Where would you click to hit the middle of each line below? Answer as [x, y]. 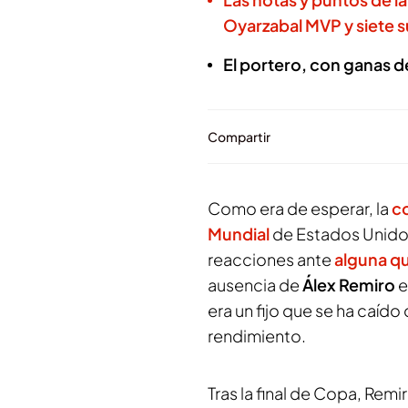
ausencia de [255, 285]
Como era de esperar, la [300, 208]
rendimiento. [257, 336]
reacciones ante [271, 259]
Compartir [239, 137]
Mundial [239, 234]
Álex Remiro [350, 285]
